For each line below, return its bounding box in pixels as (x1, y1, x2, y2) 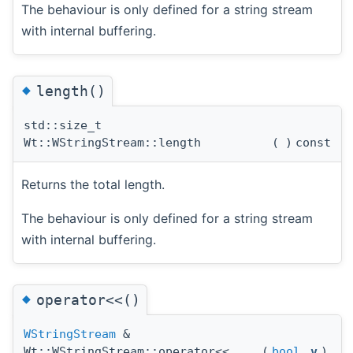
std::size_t (24, 118, 102, 133)
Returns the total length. (21, 176, 165, 193)
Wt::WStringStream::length (24, 136, 201, 150)
